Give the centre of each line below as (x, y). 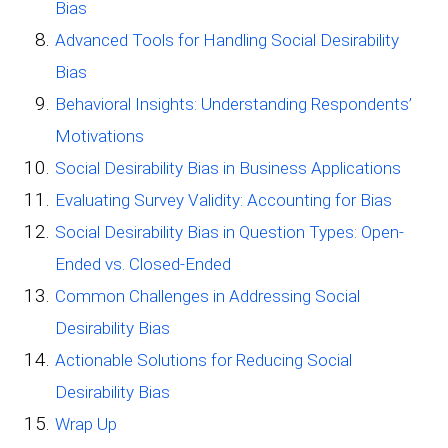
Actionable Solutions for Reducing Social (203, 359)
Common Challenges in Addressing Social (207, 295)
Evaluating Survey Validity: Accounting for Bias (223, 199)
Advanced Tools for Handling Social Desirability (227, 39)
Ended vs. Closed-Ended (143, 263)
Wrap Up (86, 423)
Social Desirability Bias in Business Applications (228, 167)
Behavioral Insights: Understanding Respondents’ (233, 103)
